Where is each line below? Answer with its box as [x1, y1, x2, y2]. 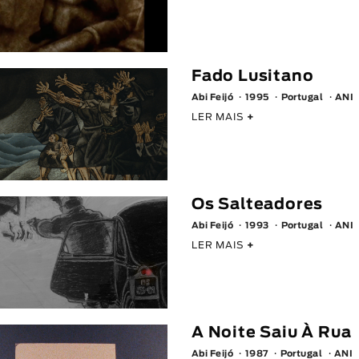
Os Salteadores [191, 197, 324, 213]
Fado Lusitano [191, 68, 314, 84]
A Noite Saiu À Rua [191, 325, 352, 341]
